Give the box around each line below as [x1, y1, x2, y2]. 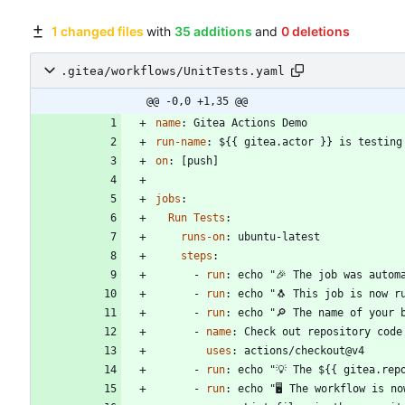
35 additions [174, 24, 252, 40]
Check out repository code [244, 325, 402, 339]
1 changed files [51, 24, 144, 40]
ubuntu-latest [238, 231, 320, 244]
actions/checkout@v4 [244, 344, 364, 358]
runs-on [181, 231, 225, 244]
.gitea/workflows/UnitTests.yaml [61, 63, 285, 78]
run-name [155, 136, 206, 149]
